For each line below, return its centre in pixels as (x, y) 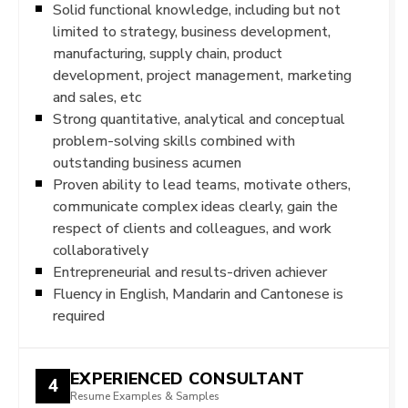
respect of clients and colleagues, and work (192, 228)
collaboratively (101, 250)
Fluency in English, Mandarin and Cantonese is (198, 293)
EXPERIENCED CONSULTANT (188, 379)
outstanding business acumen (147, 162)
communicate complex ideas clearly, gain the (195, 206)
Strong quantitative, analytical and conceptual (199, 118)
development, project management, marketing (202, 75)
